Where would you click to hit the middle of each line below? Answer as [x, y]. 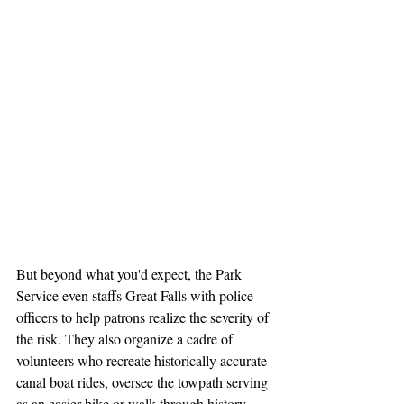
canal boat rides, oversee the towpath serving [144, 382]
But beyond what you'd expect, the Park [131, 274]
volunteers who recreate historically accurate [143, 361]
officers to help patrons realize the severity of [144, 317]
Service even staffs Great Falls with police [137, 296]
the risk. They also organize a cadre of [126, 339]
